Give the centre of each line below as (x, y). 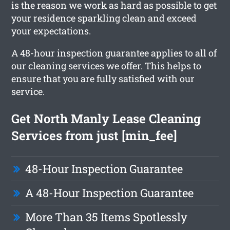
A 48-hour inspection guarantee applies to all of (114, 53)
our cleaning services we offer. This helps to (107, 65)
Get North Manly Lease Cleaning (106, 118)
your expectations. (51, 31)
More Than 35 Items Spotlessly (107, 217)
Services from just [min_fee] (94, 135)
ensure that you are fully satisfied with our (103, 78)
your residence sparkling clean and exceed (104, 18)
